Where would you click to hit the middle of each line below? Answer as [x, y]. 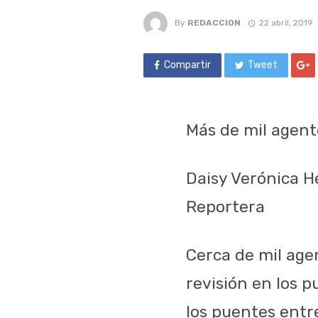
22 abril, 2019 [286, 22]
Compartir [187, 65]
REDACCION [214, 22]
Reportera [225, 206]
